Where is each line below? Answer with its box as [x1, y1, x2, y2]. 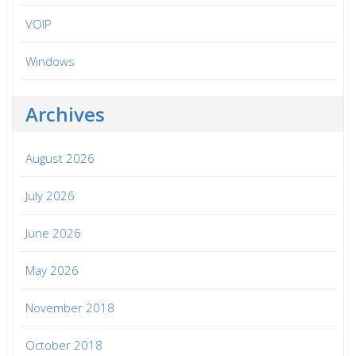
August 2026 [25, 149, 95, 166]
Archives [25, 100, 105, 127]
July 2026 [25, 187, 75, 203]
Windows [25, 52, 75, 69]
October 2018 [25, 336, 103, 353]
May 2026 [25, 261, 79, 278]
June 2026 [25, 224, 81, 241]
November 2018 [25, 299, 114, 315]
